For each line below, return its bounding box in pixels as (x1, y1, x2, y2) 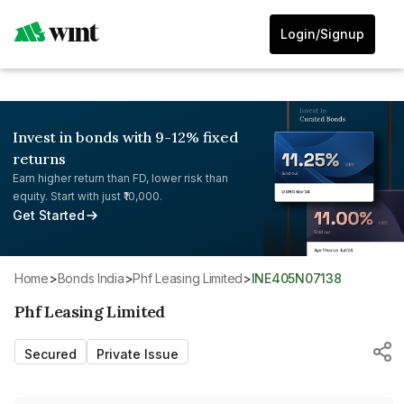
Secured (24, 345, 77, 362)
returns (13, 150, 66, 168)
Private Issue (96, 345, 179, 362)
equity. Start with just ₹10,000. (13, 189, 162, 203)
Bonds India (65, 270, 124, 286)
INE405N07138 (254, 270, 342, 286)
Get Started (13, 207, 85, 223)
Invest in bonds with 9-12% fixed (13, 128, 238, 146)
